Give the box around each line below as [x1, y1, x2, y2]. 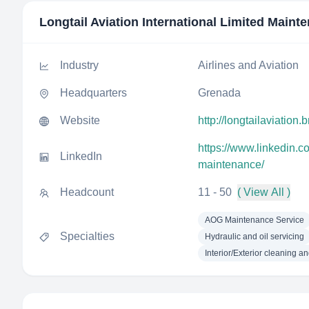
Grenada [198, 87, 241, 99]
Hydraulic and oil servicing [205, 232, 304, 241]
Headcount [60, 186, 114, 198]
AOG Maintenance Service [205, 215, 304, 225]
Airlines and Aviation [198, 59, 299, 71]
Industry [60, 59, 99, 71]
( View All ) [237, 186, 290, 198]
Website [60, 114, 100, 126]
